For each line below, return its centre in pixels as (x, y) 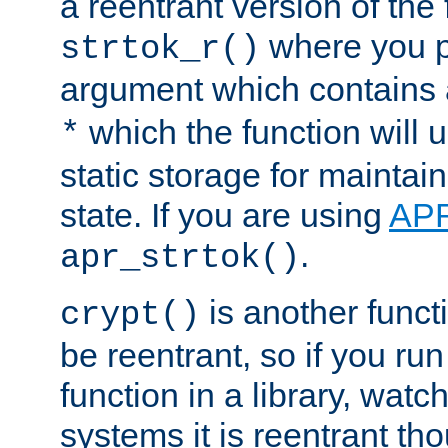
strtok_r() (160, 49)
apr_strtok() (180, 258)
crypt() (130, 315)
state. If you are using (224, 215)
